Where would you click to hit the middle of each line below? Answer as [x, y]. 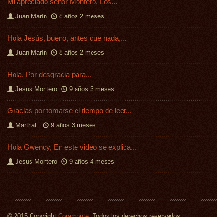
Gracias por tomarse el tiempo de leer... [70, 111]
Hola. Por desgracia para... [49, 74]
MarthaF [27, 125]
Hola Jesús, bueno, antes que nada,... [67, 38]
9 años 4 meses [92, 162]
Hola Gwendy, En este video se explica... [72, 147]
